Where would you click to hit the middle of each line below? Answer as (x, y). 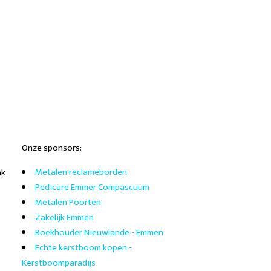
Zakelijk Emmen (64, 218)
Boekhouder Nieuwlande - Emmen (99, 233)
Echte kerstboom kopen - (83, 248)
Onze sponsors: (52, 148)
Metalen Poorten (68, 203)
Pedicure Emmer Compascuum (92, 188)
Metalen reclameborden (81, 172)
